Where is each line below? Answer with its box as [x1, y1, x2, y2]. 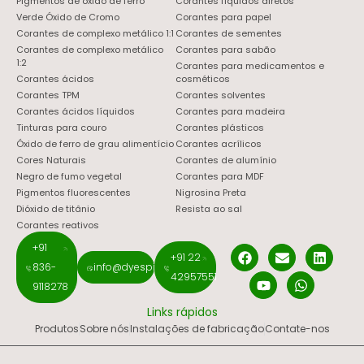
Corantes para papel [175, 11, 271, 24]
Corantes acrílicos [175, 137, 262, 150]
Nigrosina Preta [175, 186, 246, 199]
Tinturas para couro [16, 121, 106, 134]
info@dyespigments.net [93, 260, 210, 274]
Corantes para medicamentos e [175, 59, 324, 72]
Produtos [34, 322, 79, 336]
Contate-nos [264, 322, 330, 336]
